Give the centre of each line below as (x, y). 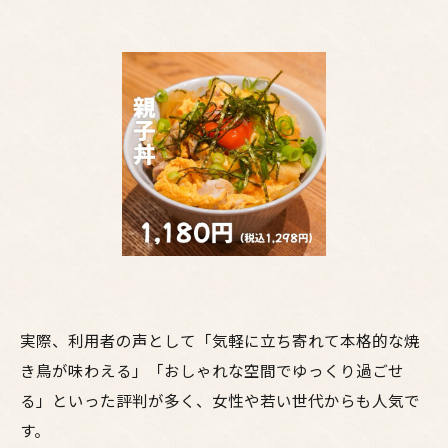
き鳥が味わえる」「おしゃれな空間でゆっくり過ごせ (212, 370)
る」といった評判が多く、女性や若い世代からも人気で (220, 400)
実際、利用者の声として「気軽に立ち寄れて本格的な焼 (220, 340)
